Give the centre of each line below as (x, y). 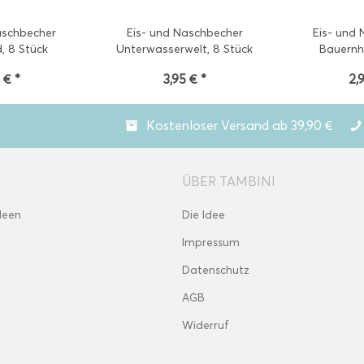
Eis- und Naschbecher (184, 33)
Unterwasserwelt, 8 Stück (185, 49)
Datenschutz (216, 270)
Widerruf (206, 325)
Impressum (211, 243)
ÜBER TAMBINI (229, 182)
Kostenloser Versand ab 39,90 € (240, 126)
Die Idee (204, 215)
